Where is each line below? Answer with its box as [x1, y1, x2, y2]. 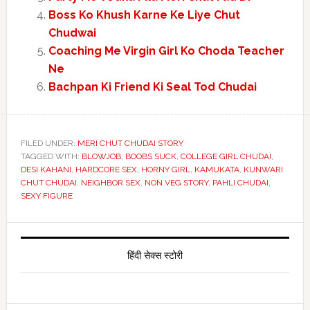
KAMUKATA [194, 165, 239, 174]
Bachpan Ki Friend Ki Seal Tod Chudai [48, 80, 257, 93]
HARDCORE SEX [75, 165, 137, 174]
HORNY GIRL [140, 165, 190, 174]
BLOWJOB [81, 152, 121, 161]
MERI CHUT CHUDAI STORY [77, 138, 183, 148]
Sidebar [6, 247, 84, 271]
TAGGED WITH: [20, 152, 82, 161]
